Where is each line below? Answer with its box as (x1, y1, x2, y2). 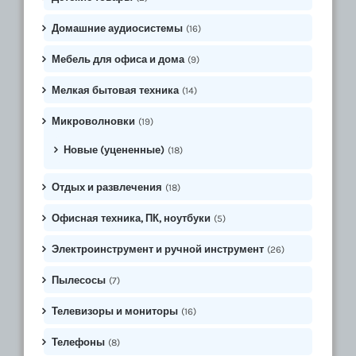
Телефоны (52, 336, 105, 349)
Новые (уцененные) (64, 144, 164, 157)
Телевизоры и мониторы (52, 305, 178, 318)
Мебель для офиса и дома (52, 53, 184, 66)
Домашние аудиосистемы (52, 22, 183, 35)
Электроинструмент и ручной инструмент (52, 243, 264, 256)
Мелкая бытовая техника (52, 84, 179, 97)
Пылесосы (52, 274, 106, 287)
